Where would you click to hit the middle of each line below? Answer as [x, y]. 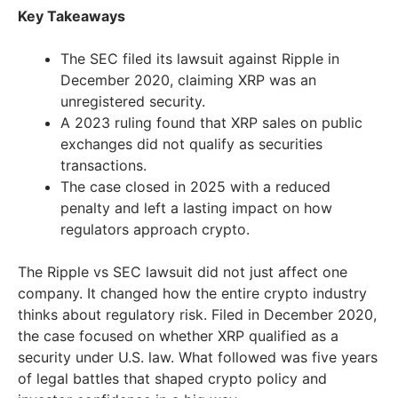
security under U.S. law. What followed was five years [198, 358]
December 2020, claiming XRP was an [188, 80]
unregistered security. [133, 102]
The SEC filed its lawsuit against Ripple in [200, 59]
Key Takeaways [72, 16]
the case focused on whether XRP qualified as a [178, 336]
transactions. [103, 166]
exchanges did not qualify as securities [191, 144]
